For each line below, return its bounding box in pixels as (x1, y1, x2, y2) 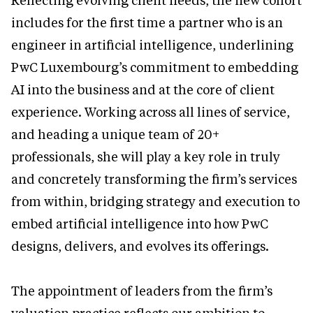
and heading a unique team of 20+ (11, 126, 219, 143)
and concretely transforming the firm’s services (11, 170, 297, 188)
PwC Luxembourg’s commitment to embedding (11, 59, 298, 76)
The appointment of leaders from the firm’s (11, 282, 272, 300)
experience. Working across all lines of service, (11, 103, 290, 121)
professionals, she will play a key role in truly (11, 148, 280, 166)
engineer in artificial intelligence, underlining (11, 36, 293, 54)
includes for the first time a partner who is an (11, 14, 283, 31)
